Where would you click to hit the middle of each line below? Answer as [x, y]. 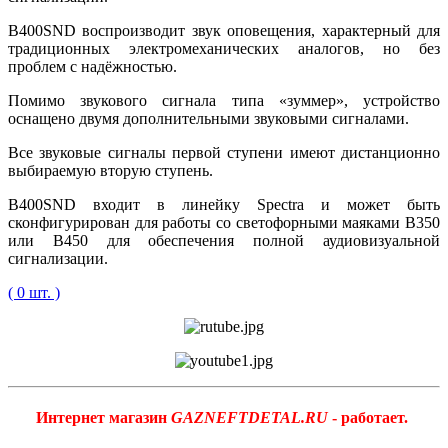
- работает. [370, 418]
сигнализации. [58, 258]
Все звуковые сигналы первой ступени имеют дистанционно [224, 152]
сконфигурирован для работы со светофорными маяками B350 [224, 222]
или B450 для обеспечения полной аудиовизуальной [224, 240]
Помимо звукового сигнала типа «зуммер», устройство [224, 100]
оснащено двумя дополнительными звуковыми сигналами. [210, 118]
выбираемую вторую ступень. [112, 170]
